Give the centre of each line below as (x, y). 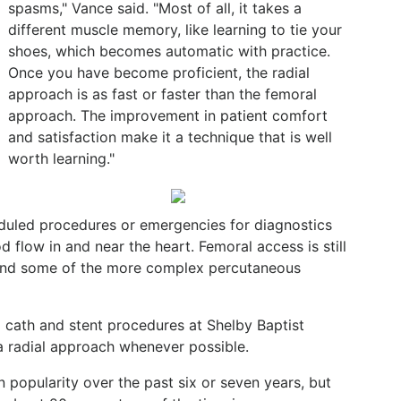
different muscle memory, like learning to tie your (175, 30)
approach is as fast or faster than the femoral (162, 94)
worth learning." (61, 158)
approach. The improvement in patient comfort (168, 115)
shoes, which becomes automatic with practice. (169, 51)
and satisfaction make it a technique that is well (170, 137)
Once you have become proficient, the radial (159, 73)
